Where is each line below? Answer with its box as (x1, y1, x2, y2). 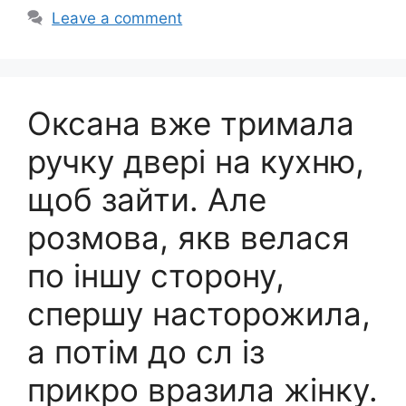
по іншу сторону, (27, 256, 285, 295)
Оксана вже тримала (27, 103, 354, 142)
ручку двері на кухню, (27, 141, 364, 180)
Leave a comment (52, 8, 183, 27)
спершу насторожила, (27, 294, 371, 333)
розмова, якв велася (27, 217, 350, 256)
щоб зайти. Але (27, 179, 266, 218)
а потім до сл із (27, 332, 265, 371)
